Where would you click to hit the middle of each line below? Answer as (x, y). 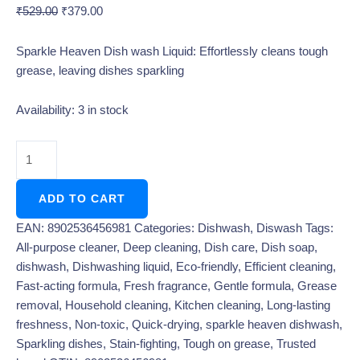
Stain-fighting (143, 344)
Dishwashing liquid (121, 266)
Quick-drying (166, 324)
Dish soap (288, 247)
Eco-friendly (207, 266)
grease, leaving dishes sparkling (100, 70)
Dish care (229, 247)
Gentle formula (252, 286)
